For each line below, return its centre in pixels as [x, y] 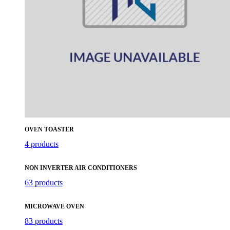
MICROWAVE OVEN [54, 206]
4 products [42, 144]
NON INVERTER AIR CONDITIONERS [81, 168]
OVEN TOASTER [49, 129]
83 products [44, 221]
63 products [44, 182]
